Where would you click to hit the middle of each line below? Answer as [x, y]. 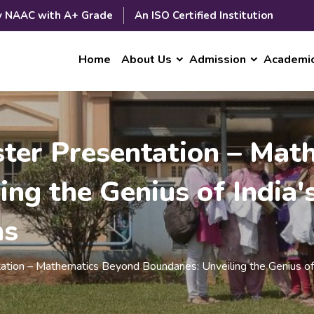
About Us [146, 60]
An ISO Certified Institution [204, 15]
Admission [218, 60]
